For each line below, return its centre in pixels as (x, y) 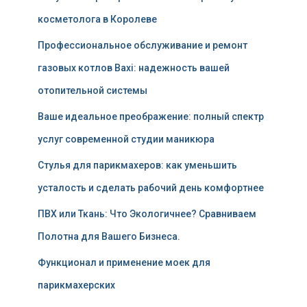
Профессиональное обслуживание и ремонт (143, 45)
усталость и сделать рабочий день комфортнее (151, 188)
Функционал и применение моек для (124, 262)
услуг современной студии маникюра (126, 139)
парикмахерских (76, 285)
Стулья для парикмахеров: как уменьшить (137, 165)
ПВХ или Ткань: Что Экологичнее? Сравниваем (147, 214)
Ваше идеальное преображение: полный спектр (151, 116)
